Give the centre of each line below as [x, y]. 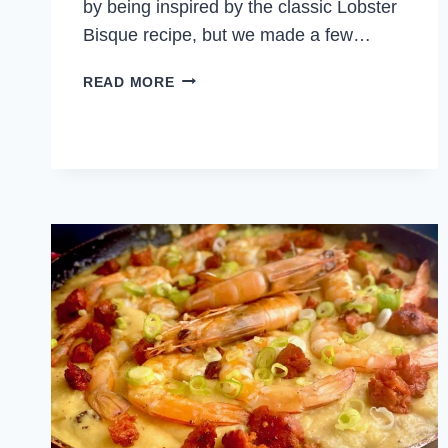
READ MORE [129, 81]
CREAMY [205, 76]
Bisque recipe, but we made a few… [227, 34]
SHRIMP [202, 99]
